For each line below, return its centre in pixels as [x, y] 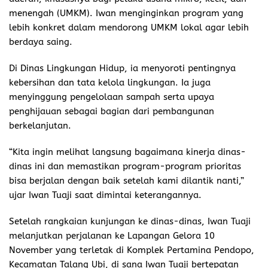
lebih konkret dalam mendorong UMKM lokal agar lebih [129, 27]
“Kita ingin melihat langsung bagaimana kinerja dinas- [127, 152]
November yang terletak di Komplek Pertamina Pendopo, [132, 250]
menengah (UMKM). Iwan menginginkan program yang [126, 13]
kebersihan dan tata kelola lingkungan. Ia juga [110, 82]
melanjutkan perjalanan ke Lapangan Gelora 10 [112, 235]
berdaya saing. [41, 42]
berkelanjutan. [40, 125]
